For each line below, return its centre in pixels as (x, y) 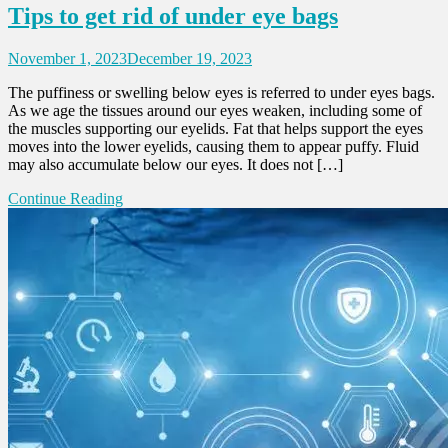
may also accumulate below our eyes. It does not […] (175, 165)
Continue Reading (65, 199)
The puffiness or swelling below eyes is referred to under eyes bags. (221, 93)
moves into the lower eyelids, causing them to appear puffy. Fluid (213, 147)
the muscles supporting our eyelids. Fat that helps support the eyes (215, 129)
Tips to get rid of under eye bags (173, 16)
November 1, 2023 (67, 59)
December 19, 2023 (189, 59)
